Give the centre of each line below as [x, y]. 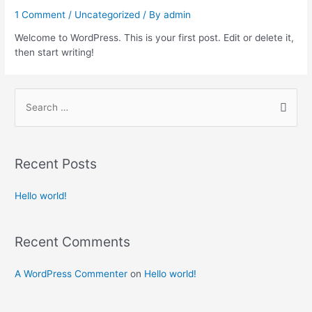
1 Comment [40, 14]
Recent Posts [56, 163]
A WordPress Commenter [71, 274]
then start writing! [55, 53]
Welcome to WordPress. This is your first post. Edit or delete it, [155, 38]
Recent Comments [73, 242]
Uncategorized [108, 14]
